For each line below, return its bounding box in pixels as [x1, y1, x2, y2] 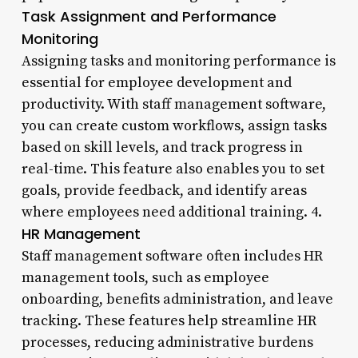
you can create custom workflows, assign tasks [21, 116, 327, 135]
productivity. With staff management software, [21, 94, 326, 113]
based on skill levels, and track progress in [21, 137, 303, 157]
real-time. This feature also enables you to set [21, 159, 324, 178]
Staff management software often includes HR [21, 246, 323, 265]
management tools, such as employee [21, 268, 269, 287]
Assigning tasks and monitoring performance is [21, 51, 336, 70]
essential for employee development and [21, 73, 292, 92]
